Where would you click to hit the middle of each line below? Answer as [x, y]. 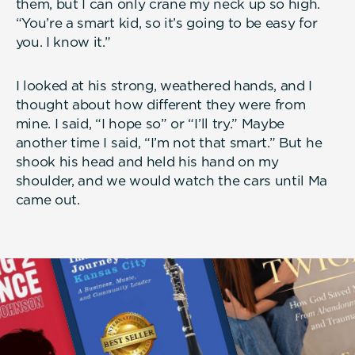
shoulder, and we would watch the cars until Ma [172, 180]
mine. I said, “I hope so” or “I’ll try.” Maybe [150, 123]
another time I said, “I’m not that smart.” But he [169, 142]
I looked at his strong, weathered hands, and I [164, 85]
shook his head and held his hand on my [147, 161]
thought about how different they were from [160, 104]
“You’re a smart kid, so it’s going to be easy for [166, 23]
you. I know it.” [63, 42]
